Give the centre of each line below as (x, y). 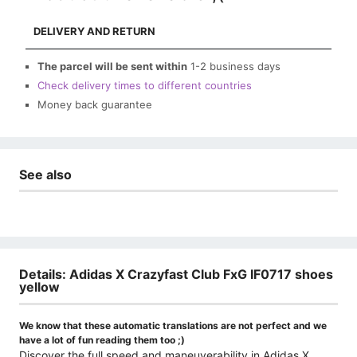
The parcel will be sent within (112, 66)
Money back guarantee (95, 104)
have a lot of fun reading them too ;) (102, 339)
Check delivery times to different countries (145, 85)
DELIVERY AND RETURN (94, 31)
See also (45, 174)
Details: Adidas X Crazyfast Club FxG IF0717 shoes (176, 275)
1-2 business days (235, 66)
